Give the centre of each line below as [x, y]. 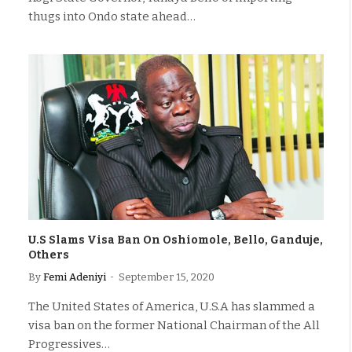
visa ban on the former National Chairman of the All [174, 325]
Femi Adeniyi [75, 277]
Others [49, 255]
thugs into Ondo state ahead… [112, 16]
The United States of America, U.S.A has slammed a [172, 306]
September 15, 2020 [167, 277]
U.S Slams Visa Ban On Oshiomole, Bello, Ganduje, [176, 240]
